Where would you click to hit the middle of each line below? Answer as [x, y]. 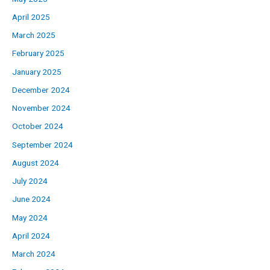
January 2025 [37, 71]
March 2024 [34, 254]
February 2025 [38, 53]
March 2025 [34, 35]
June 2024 [31, 199]
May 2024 [30, 217]
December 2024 [41, 89]
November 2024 [41, 108]
